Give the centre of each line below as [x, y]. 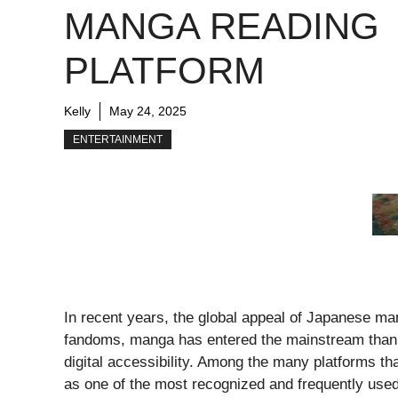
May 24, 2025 [148, 111]
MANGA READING [222, 26]
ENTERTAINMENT [118, 139]
